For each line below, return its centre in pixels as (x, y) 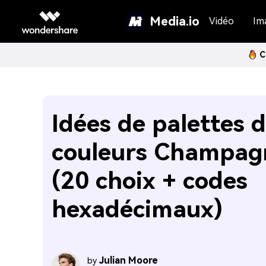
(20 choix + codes (150, 181)
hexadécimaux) (137, 209)
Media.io (175, 21)
